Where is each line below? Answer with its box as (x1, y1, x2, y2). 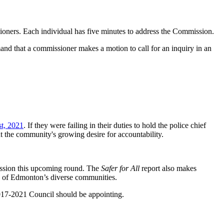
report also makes (139, 163, 196, 172)
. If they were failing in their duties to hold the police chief (23, 120, 206, 129)
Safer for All (101, 163, 139, 172)
